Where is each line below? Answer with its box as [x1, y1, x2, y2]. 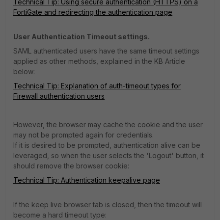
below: [13, 67, 35, 76]
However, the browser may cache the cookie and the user [13, 120, 203, 129]
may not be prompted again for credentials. [13, 131, 154, 139]
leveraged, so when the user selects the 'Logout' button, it [13, 151, 204, 160]
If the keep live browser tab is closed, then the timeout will [13, 200, 202, 209]
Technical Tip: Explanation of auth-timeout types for [13, 82, 181, 90]
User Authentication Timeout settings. [13, 32, 150, 41]
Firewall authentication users [13, 92, 105, 101]
